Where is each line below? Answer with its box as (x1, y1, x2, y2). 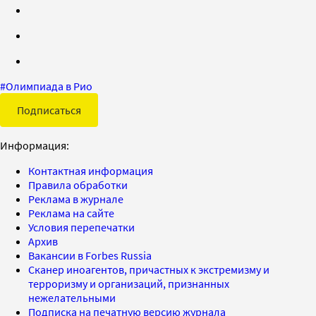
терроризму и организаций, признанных (28, 276, 229, 291)
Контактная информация (28, 163, 153, 178)
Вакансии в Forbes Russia (28, 248, 152, 262)
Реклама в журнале (28, 191, 123, 206)
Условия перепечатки (28, 219, 135, 234)
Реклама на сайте (28, 205, 114, 220)
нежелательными (28, 290, 116, 305)
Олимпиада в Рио (6, 78, 92, 93)
